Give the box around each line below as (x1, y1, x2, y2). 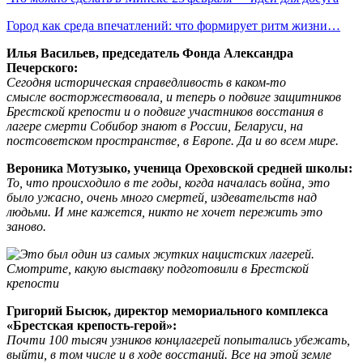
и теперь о (166, 89, 228, 104)
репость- (84, 318, 134, 332)
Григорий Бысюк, (6, 303, 114, 318)
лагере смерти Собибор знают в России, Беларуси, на (6, 118, 303, 133)
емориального (181, 303, 266, 318)
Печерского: (6, 60, 78, 75)
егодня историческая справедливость (15, 75, 226, 89)
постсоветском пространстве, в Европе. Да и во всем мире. (6, 133, 339, 147)
